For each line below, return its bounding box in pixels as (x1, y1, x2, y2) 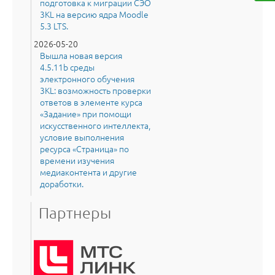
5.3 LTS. (40, 19, 68, 32)
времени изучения (40, 153, 114, 166)
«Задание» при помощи (40, 107, 131, 120)
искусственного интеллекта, (40, 118, 150, 131)
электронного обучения (40, 72, 134, 85)
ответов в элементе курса (40, 95, 142, 108)
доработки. (40, 177, 83, 190)
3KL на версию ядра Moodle (40, 7, 149, 20)
